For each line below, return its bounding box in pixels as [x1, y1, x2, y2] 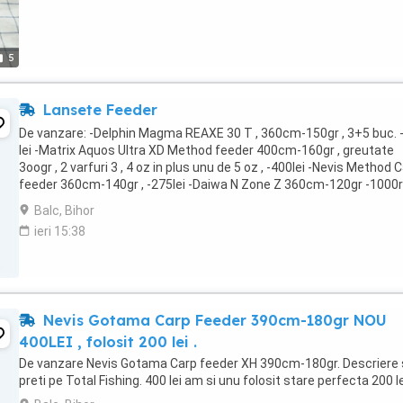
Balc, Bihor [34, 203, 94, 218]
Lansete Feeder [39, 101, 157, 119]
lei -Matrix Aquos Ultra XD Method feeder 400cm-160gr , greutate [19, 143, 394, 157]
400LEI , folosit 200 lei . [19, 333, 197, 351]
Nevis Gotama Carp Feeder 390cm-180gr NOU [39, 311, 387, 329]
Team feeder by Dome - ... [19, 194, 166, 209]
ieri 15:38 [34, 224, 85, 238]
